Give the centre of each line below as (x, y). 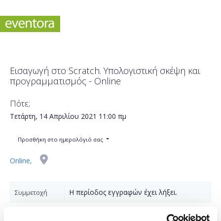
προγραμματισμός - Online (65, 81)
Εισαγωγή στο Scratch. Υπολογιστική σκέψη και (105, 70)
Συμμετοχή (31, 193)
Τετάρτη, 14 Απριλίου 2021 (53, 116)
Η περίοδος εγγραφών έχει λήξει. (123, 192)
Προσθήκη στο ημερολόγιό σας (61, 139)
